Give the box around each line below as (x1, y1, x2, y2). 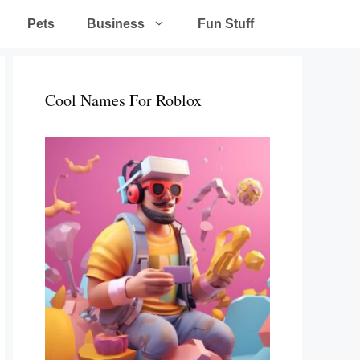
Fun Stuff (198, 17, 254, 31)
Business (87, 17, 145, 31)
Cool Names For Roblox (45, 89, 202, 111)
